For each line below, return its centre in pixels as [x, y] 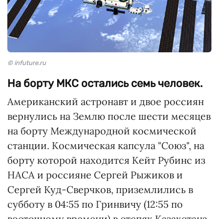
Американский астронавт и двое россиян [106, 101]
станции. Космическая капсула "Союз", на [106, 145]
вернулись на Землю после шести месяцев [109, 116]
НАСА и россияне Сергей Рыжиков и [95, 175]
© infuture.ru [27, 63]
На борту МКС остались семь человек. [105, 83]
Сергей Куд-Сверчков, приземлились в [100, 189]
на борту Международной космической [102, 131]
